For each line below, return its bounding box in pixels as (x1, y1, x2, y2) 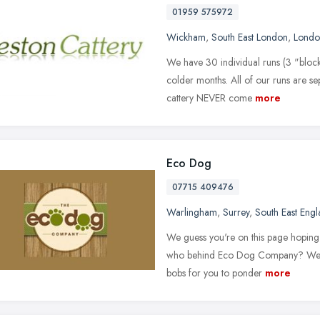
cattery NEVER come (166, 90, 252, 105)
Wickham (166, 29, 206, 44)
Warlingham (166, 204, 217, 219)
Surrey (223, 204, 249, 219)
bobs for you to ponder (166, 265, 262, 280)
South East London (211, 29, 288, 44)
